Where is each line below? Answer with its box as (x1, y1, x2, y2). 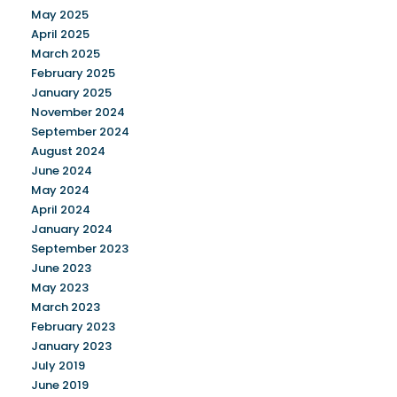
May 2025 (31, 6, 89, 23)
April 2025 (31, 26, 90, 43)
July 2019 (31, 357, 85, 374)
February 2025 (31, 65, 115, 82)
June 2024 (31, 162, 92, 179)
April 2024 (31, 201, 90, 218)
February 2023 (31, 318, 115, 335)
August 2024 (31, 143, 105, 160)
